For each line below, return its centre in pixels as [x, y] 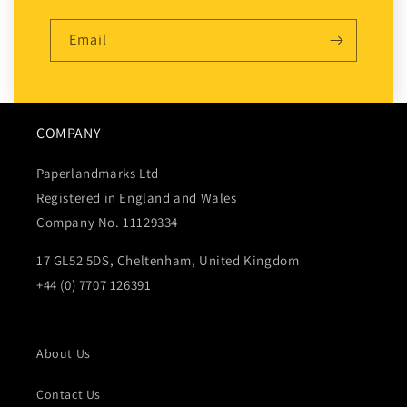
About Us [64, 354]
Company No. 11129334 [107, 223]
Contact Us [69, 395]
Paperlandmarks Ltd [98, 174]
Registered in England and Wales [137, 198]
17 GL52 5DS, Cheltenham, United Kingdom [168, 261]
